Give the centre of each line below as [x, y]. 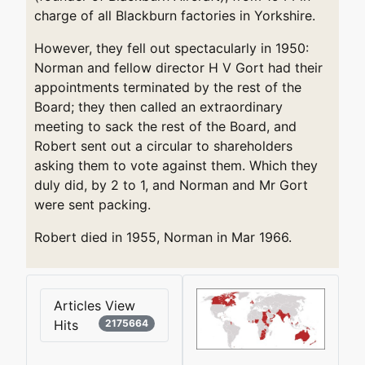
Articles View [95, 305]
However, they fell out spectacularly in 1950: [172, 48]
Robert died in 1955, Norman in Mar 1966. [163, 237]
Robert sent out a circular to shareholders [163, 145]
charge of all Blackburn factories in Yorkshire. [175, 15]
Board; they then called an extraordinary [158, 106]
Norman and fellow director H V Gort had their [178, 67]
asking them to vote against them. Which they [176, 165]
